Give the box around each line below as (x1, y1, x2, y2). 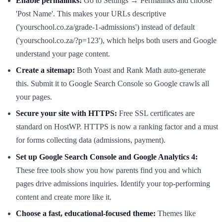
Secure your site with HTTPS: (16, 109, 117, 118)
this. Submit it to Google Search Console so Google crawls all (16, 79, 209, 88)
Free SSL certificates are (117, 109, 195, 118)
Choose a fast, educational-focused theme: (16, 209, 156, 218)
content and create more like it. (16, 192, 111, 201)
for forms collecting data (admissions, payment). (16, 136, 166, 145)
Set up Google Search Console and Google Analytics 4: (16, 152, 198, 161)
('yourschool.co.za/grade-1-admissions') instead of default (16, 22, 195, 31)
